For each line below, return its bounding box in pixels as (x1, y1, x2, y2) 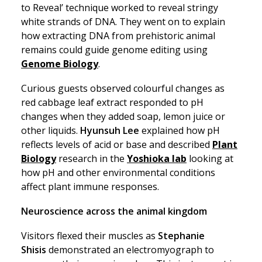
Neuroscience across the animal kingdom (21, 205, 207, 218)
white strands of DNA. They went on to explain (21, 15, 225, 28)
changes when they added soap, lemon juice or (21, 110, 225, 123)
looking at (187, 152, 233, 165)
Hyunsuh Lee (80, 124, 139, 137)
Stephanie (158, 229, 205, 242)
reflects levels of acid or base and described (21, 138, 212, 151)
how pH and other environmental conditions (21, 166, 215, 179)
